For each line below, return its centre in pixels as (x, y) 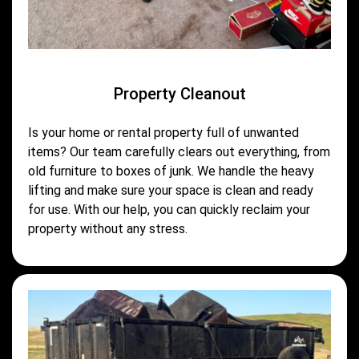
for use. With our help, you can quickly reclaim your (169, 209)
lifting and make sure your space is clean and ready (171, 190)
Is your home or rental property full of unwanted (163, 132)
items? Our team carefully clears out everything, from (179, 151)
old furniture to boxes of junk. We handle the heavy (171, 171)
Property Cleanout (179, 93)
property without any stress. (108, 228)
